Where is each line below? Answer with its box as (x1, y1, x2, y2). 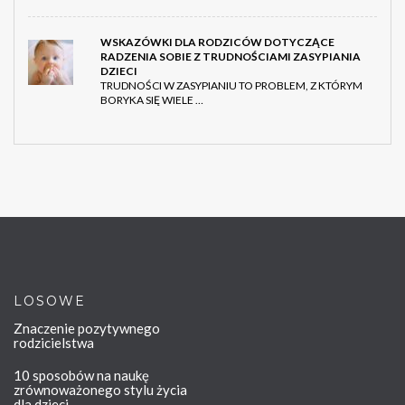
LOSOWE (14, 293, 86, 310)
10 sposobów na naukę (14, 367, 149, 384)
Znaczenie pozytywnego (14, 320, 160, 337)
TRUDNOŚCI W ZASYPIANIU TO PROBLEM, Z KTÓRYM (100, 79, 363, 93)
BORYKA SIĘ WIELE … (100, 93, 203, 108)
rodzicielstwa (14, 334, 94, 352)
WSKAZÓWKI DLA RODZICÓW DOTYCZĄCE (100, 35, 334, 50)
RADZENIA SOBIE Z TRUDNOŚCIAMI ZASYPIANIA (100, 50, 361, 64)
